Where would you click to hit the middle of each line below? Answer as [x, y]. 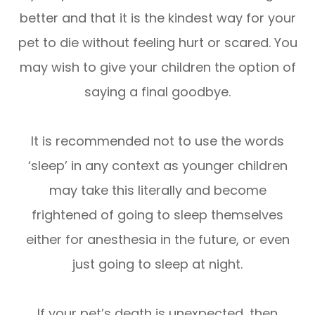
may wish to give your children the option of [157, 67]
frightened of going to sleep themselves [157, 214]
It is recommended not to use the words [157, 141]
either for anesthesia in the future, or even [157, 239]
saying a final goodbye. [157, 91]
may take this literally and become [157, 190]
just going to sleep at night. [157, 264]
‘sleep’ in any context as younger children [157, 165]
